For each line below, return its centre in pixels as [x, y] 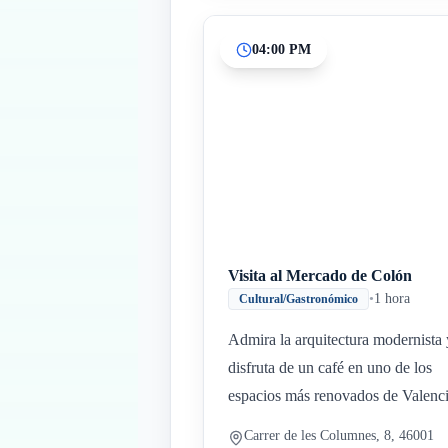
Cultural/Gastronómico [298, 299]
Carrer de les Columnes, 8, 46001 [339, 435]
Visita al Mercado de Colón [320, 275]
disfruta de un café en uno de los [330, 367]
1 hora [392, 298]
